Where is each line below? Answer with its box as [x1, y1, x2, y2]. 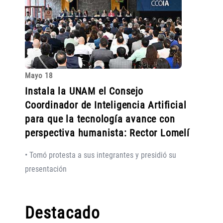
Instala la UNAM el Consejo [25, 85, 143, 98]
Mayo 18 [25, 71, 53, 80]
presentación [25, 164, 67, 174]
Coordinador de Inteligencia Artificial [25, 99, 187, 111]
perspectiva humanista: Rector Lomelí [25, 127, 190, 139]
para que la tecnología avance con [25, 113, 175, 125]
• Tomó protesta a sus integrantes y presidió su [25, 150, 176, 160]
